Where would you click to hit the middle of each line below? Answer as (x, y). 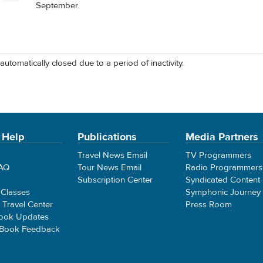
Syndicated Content (222, 180)
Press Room (208, 204)
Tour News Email (110, 167)
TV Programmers (218, 155)
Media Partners (222, 137)
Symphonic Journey (223, 192)
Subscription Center (115, 180)
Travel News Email (113, 155)
